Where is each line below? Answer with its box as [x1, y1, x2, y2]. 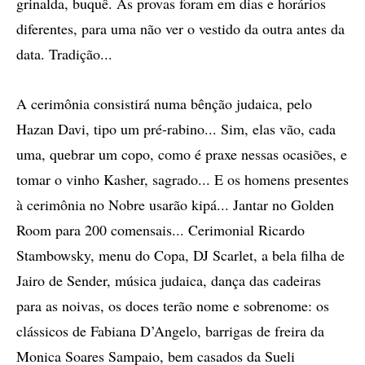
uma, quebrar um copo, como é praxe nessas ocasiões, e [16, 144, 347, 164]
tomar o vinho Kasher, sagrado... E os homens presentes [16, 169, 349, 189]
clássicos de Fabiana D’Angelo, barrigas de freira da [16, 321, 324, 341]
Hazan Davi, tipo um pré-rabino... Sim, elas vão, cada [16, 119, 336, 139]
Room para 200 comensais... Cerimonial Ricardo [16, 220, 305, 240]
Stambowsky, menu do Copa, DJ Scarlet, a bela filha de [16, 245, 345, 265]
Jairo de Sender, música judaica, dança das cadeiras [16, 270, 321, 290]
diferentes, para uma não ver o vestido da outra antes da [16, 19, 345, 38]
